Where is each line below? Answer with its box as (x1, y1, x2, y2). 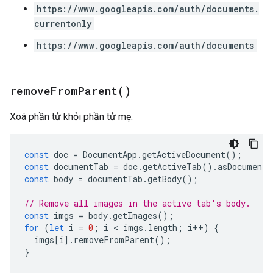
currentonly (34, 18, 92, 29)
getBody (147, 173, 182, 185)
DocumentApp (83, 149, 137, 160)
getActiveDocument (142, 149, 225, 160)
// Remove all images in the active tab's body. (24, 197, 250, 209)
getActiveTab (143, 161, 202, 172)
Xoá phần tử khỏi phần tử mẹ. (10, 111, 133, 122)
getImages (113, 210, 157, 221)
